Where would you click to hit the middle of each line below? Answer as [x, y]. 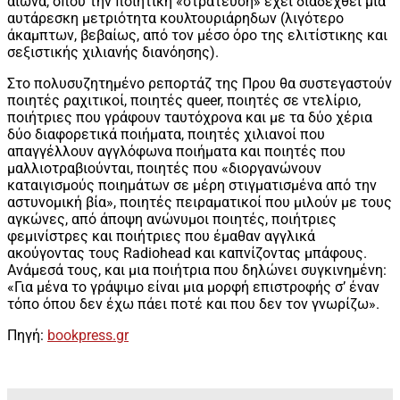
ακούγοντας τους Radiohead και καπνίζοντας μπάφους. [187, 254]
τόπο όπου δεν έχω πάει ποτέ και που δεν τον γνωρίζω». [193, 304]
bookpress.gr [88, 336]
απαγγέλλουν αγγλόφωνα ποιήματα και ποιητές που [176, 152]
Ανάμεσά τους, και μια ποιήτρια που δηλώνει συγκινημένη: [197, 271]
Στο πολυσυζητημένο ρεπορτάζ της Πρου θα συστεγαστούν [200, 84]
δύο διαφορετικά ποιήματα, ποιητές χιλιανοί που [166, 135]
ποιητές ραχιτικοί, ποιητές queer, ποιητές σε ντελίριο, [184, 101]
